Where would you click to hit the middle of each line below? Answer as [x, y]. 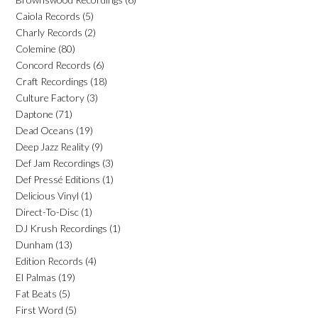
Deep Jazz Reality [53, 146]
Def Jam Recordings [58, 163]
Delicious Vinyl [47, 195]
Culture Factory [50, 97]
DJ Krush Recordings [61, 228]
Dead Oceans [45, 130]
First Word [39, 309]
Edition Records [49, 261]
